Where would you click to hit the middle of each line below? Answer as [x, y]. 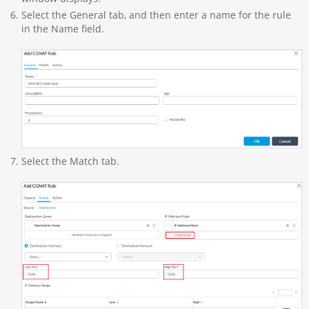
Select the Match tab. [70, 161]
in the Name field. [62, 29]
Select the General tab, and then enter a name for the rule [156, 15]
